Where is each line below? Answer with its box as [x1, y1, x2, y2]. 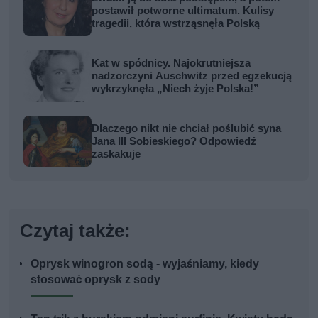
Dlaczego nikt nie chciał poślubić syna [92, 121, 282, 135]
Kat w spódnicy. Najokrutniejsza [92, 56, 251, 70]
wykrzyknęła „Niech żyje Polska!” [92, 82, 260, 95]
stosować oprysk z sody [31, 272, 161, 286]
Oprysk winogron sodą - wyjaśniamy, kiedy [31, 256, 260, 270]
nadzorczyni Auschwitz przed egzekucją [92, 69, 292, 82]
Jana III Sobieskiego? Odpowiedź [92, 134, 257, 148]
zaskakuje [92, 147, 141, 160]
